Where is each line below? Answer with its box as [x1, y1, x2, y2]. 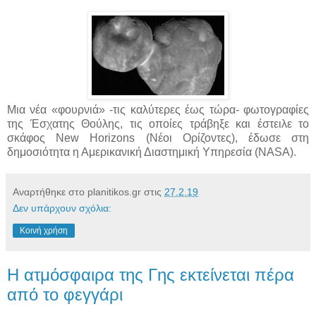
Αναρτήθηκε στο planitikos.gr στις [13, 186, 164, 198]
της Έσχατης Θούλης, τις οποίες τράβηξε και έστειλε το [7, 118, 309, 130]
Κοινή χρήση [20, 226, 68, 236]
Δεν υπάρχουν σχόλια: [13, 202, 111, 214]
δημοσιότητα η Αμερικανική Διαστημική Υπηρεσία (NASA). [7, 146, 296, 159]
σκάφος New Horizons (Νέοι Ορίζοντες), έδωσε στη [7, 132, 309, 145]
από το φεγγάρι [7, 285, 123, 305]
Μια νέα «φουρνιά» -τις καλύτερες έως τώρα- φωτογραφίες [7, 104, 309, 116]
